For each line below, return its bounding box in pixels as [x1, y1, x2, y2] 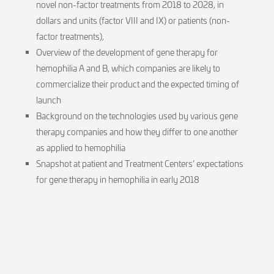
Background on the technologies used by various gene [35, 109, 238, 122]
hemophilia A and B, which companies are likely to [35, 62, 220, 74]
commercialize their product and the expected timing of [35, 78, 239, 90]
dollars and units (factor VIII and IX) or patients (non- [35, 14, 230, 26]
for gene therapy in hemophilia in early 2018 [35, 173, 199, 185]
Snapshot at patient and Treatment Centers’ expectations [35, 157, 243, 169]
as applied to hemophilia [35, 141, 125, 154]
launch [35, 94, 61, 106]
